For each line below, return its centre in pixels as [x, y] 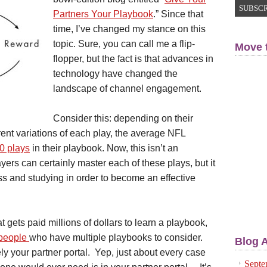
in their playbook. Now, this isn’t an [104, 148]
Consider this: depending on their [123, 118]
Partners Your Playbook [103, 14]
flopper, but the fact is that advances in [133, 59]
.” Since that [178, 14]
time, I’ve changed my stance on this [129, 29]
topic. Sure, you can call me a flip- [124, 44]
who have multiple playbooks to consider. [118, 237]
